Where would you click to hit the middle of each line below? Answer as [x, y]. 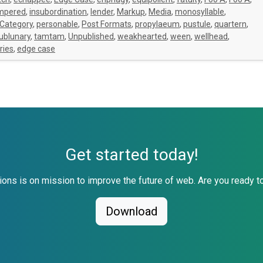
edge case [36, 49]
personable [57, 24]
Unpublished [91, 36]
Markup [131, 12]
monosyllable [200, 12]
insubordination [58, 12]
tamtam [49, 36]
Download [131, 211]
